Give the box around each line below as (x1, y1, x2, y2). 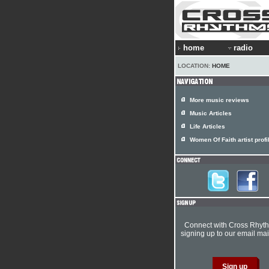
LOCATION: (178, 62, 212, 69)
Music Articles (190, 110, 232, 116)
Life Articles (190, 123, 225, 130)
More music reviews (190, 97, 249, 103)
